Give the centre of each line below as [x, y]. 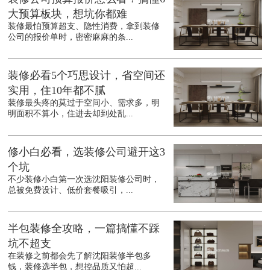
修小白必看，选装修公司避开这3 [87, 152]
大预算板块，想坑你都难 [68, 14]
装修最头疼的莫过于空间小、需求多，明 [84, 103]
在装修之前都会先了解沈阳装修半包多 [80, 256]
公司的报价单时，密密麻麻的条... [71, 37]
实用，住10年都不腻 [57, 91]
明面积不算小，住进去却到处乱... [71, 114]
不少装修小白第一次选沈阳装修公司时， [84, 180]
